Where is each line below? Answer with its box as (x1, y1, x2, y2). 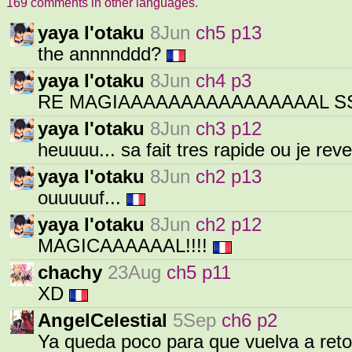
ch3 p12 (196, 119, 262, 139)
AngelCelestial (38, 310, 167, 331)
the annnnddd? (38, 44, 167, 64)
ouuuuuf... (38, 188, 126, 208)
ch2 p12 (196, 214, 262, 235)
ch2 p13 (196, 167, 262, 187)
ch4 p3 (196, 71, 251, 91)
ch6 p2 (222, 310, 277, 331)
